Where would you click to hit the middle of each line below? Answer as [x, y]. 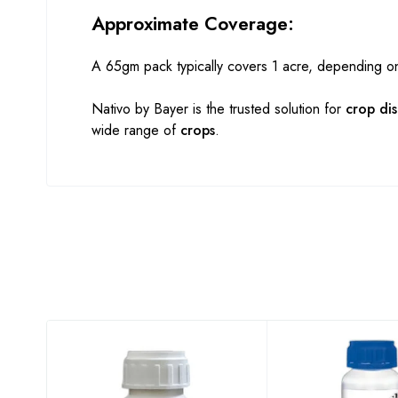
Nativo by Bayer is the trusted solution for [219, 109]
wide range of [136, 131]
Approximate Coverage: [193, 24]
